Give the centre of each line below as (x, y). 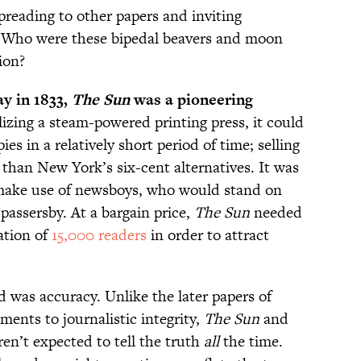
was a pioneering (193, 100)
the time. (251, 342)
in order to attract (208, 235)
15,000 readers (99, 235)
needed (276, 213)
